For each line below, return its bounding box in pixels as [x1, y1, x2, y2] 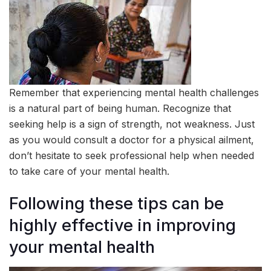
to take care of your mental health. [9, 165, 169, 178]
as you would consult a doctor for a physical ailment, [9, 134, 254, 146]
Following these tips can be [9, 193, 224, 214]
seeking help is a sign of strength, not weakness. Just [9, 118, 255, 131]
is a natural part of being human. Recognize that [9, 102, 231, 115]
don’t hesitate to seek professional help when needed [9, 149, 254, 162]
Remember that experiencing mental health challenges [9, 87, 259, 99]
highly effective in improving [9, 215, 236, 235]
